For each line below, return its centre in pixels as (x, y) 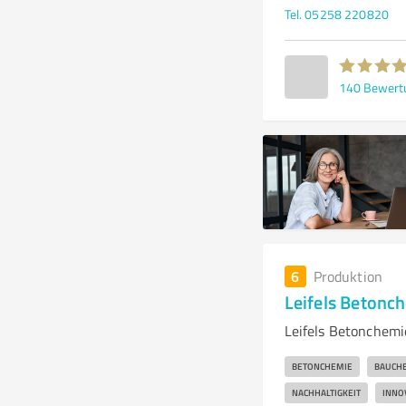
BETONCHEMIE (322, 366)
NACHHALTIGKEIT (326, 392)
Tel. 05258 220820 (337, 14)
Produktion (348, 276)
